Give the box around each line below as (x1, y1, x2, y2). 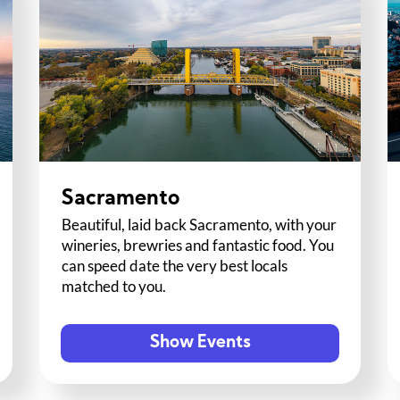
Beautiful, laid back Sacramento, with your (62, 215, 337, 235)
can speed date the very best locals (62, 256, 288, 276)
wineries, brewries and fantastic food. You (62, 236, 335, 255)
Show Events (149, 335, 251, 353)
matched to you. (62, 277, 167, 296)
